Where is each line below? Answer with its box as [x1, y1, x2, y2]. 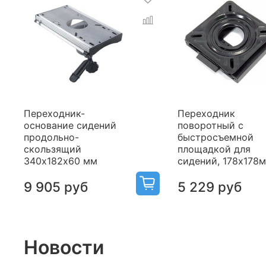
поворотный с [177, 119, 243, 132]
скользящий [24, 143, 82, 156]
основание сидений [24, 119, 117, 132]
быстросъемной [177, 131, 254, 144]
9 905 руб [24, 179, 88, 195]
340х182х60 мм [24, 155, 98, 167]
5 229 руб [177, 179, 242, 195]
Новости [24, 235, 104, 259]
